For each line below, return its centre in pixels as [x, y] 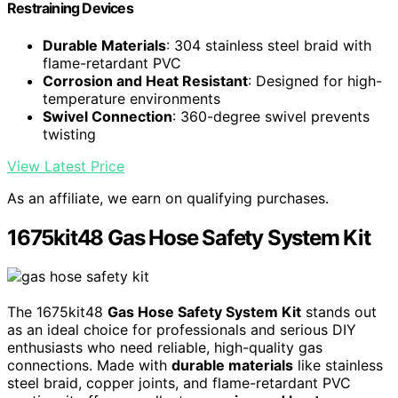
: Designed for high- [315, 80]
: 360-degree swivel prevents [271, 116]
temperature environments [131, 98]
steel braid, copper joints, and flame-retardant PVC [179, 383]
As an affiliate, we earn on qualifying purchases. [168, 198]
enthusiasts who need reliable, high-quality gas [165, 348]
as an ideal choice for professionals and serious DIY [182, 330]
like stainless [338, 366]
